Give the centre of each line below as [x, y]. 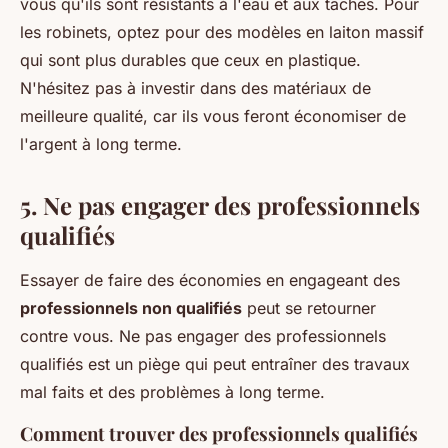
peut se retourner [309, 308]
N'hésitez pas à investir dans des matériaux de [195, 88]
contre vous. [69, 336]
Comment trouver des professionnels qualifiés [219, 433]
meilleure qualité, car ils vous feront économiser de [213, 116]
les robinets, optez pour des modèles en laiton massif [222, 32]
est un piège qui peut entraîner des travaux [246, 364]
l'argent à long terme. [101, 144]
